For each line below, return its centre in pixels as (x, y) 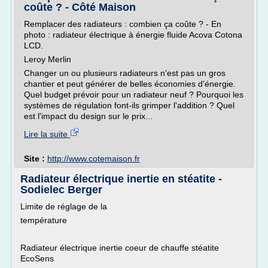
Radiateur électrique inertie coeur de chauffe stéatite (120, 248)
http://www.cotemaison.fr (94, 159)
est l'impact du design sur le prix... (88, 116)
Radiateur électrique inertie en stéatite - (121, 179)
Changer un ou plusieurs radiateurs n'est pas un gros (125, 73)
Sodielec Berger (61, 190)
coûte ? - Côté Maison (80, 7)
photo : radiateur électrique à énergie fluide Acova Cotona (133, 35)
